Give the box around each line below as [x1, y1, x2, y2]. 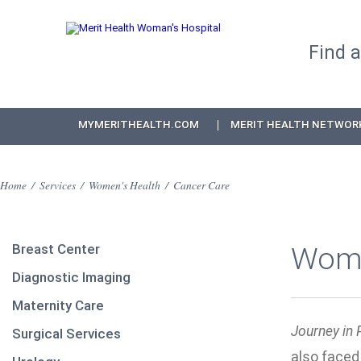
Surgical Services [12, 326, 121, 342]
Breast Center [12, 241, 100, 257]
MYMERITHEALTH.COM [78, 118, 199, 131]
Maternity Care [12, 297, 104, 313]
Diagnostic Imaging [12, 269, 131, 285]
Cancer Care [173, 177, 230, 193]
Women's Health [89, 177, 160, 193]
